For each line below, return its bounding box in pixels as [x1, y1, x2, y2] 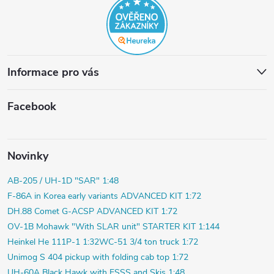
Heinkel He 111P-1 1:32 [7, 236, 99, 248]
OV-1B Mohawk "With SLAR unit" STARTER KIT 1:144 [7, 221, 220, 232]
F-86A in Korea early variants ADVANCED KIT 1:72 [7, 190, 201, 202]
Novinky [7, 149, 48, 163]
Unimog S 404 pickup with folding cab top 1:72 [7, 251, 188, 263]
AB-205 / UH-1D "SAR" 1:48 [7, 175, 119, 187]
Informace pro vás [7, 65, 99, 80]
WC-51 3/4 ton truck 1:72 [99, 236, 198, 248]
